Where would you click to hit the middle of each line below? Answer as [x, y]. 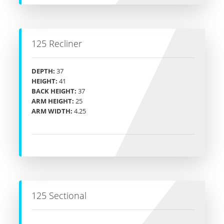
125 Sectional [59, 196]
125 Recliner [57, 44]
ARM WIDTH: [52, 111]
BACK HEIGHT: [54, 91]
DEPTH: [43, 71]
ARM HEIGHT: [53, 101]
